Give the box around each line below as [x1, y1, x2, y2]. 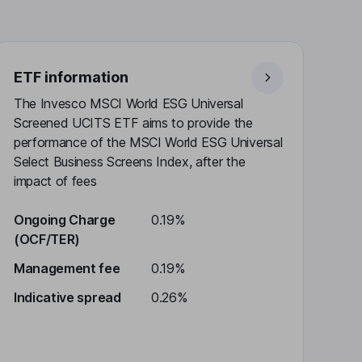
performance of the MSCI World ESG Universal [14, 134, 283, 150]
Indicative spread [14, 289, 121, 305]
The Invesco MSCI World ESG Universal [14, 95, 243, 112]
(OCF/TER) [14, 231, 81, 247]
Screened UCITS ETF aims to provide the [14, 115, 253, 131]
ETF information [14, 69, 128, 86]
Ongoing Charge [14, 212, 116, 228]
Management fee [14, 260, 120, 276]
